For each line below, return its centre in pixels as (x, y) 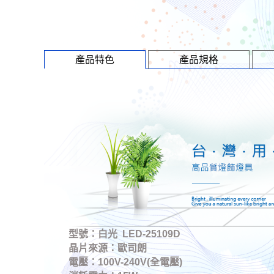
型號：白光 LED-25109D (124, 234)
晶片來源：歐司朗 (108, 248)
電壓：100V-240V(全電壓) (125, 262)
